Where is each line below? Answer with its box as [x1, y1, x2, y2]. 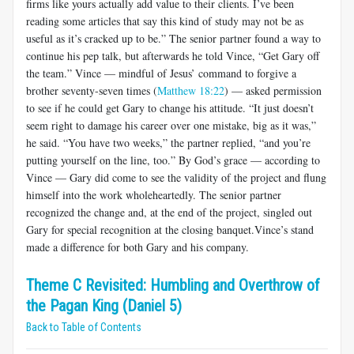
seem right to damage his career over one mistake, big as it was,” [26, 117, 316, 133]
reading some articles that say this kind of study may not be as [26, 13, 303, 28]
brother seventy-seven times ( [26, 82, 157, 98]
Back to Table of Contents [26, 320, 141, 333]
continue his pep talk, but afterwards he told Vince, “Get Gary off [26, 47, 319, 63]
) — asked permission [224, 82, 322, 98]
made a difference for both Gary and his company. [26, 239, 249, 254]
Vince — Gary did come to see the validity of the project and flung [26, 169, 326, 185]
